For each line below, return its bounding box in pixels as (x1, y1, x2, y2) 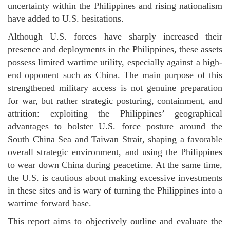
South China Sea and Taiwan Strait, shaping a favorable (8, 134, 222, 144)
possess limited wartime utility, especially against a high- (8, 57, 222, 67)
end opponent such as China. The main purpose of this (8, 70, 222, 80)
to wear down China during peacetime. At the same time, (8, 160, 222, 170)
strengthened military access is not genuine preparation (8, 83, 222, 93)
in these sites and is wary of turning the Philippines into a (8, 185, 222, 196)
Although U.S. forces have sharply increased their (8, 31, 222, 42)
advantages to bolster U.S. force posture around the (8, 121, 222, 131)
